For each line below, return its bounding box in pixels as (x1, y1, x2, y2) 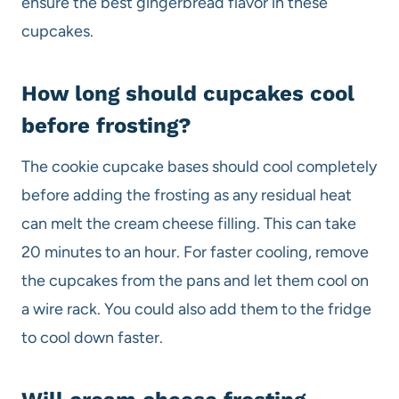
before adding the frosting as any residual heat (21, 185, 352, 206)
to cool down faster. (21, 328, 167, 348)
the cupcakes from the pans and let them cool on (21, 271, 369, 291)
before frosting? (21, 113, 191, 139)
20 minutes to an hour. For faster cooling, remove (21, 242, 369, 263)
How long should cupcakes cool (21, 81, 354, 107)
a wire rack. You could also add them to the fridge (21, 299, 371, 320)
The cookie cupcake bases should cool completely (21, 157, 377, 177)
